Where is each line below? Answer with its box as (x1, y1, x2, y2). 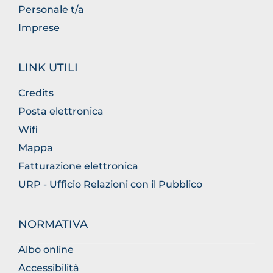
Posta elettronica (18, 105, 104, 117)
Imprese (18, 22, 60, 34)
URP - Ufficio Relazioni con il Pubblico (18, 179, 202, 190)
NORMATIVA (18, 218, 88, 231)
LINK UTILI (18, 61, 78, 74)
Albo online (18, 244, 74, 255)
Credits (18, 87, 54, 99)
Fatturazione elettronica (18, 160, 138, 172)
